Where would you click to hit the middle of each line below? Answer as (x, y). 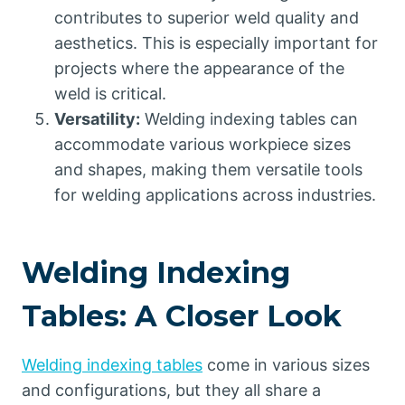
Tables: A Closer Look (182, 316)
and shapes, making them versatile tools (208, 170)
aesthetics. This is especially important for (216, 43)
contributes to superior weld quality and (207, 18)
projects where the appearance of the (199, 69)
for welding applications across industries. (215, 195)
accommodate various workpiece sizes (202, 145)
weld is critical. (110, 94)
